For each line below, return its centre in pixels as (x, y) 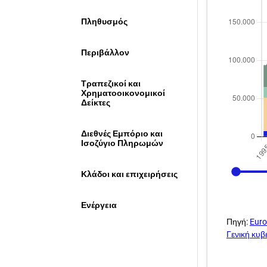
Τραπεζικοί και (111, 83)
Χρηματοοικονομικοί (123, 93)
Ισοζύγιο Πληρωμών (122, 143)
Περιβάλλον (105, 52)
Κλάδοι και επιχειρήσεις (130, 174)
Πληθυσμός (105, 21)
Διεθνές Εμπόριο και (122, 133)
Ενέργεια (99, 205)
